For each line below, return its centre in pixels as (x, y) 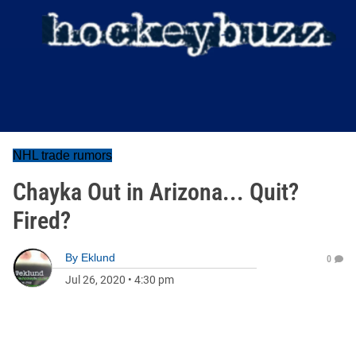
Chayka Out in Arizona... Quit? (156, 192)
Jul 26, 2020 (95, 280)
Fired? (42, 221)
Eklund (98, 257)
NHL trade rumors (62, 155)
